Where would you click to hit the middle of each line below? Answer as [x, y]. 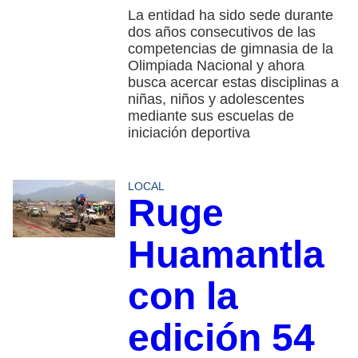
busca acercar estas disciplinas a [233, 82]
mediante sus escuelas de [211, 115]
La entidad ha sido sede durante [230, 15]
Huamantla [226, 254]
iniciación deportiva [189, 132]
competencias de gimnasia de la [230, 48]
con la [183, 296]
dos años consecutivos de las [221, 32]
